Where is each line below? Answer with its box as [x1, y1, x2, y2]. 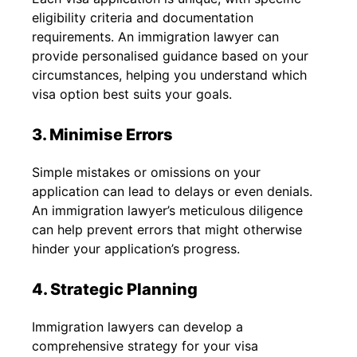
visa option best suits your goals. [32, 85, 232, 102]
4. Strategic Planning [32, 279, 198, 299]
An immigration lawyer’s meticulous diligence [32, 202, 303, 218]
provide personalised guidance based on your [32, 47, 308, 64]
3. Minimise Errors [32, 124, 173, 144]
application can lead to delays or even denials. [32, 182, 312, 199]
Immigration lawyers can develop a [32, 318, 243, 335]
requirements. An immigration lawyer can [32, 28, 279, 45]
